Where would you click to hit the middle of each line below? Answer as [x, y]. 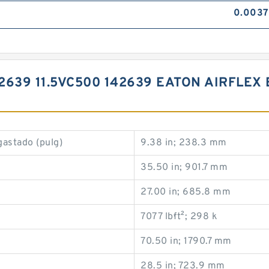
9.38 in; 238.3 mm [184, 143]
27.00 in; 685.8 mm [186, 192]
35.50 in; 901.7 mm [184, 168]
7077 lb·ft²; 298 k [179, 217]
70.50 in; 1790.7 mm [186, 241]
